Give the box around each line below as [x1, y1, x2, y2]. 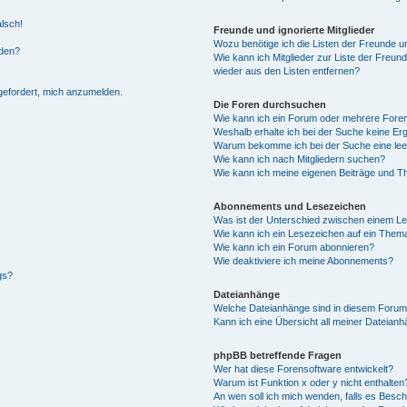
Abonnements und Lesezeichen [213, 200, 367, 212]
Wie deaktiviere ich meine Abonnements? [213, 254, 394, 266]
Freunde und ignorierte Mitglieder [213, 24, 375, 35]
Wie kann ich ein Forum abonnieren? [213, 241, 375, 253]
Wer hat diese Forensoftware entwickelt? [213, 362, 394, 374]
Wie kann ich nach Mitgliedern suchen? [213, 153, 386, 164]
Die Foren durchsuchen [213, 98, 327, 110]
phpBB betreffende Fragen [213, 349, 342, 361]
